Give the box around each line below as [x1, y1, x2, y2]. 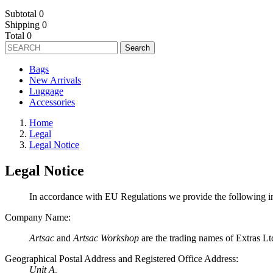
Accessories [29, 97, 75, 107]
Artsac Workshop [71, 232, 139, 243]
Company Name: [5, 211, 71, 222]
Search [125, 43, 150, 52]
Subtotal [5, 9, 37, 19]
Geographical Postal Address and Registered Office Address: [5, 253, 238, 264]
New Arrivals [29, 75, 81, 85]
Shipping [5, 19, 40, 30]
